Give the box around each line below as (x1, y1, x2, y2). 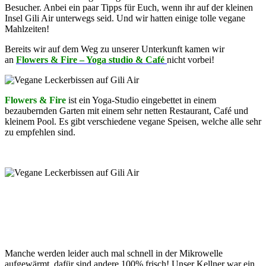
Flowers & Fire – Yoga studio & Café (16, 54, 167, 65)
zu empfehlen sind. (5, 126, 75, 137)
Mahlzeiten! (5, 23, 49, 34)
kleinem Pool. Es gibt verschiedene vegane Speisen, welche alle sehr (5, 116, 261, 126)
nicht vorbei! (167, 54, 214, 65)
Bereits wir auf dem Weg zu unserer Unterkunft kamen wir (5, 43, 224, 54)
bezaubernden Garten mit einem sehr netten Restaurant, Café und (5, 105, 248, 116)
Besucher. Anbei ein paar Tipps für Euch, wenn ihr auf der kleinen (5, 2, 253, 12)
